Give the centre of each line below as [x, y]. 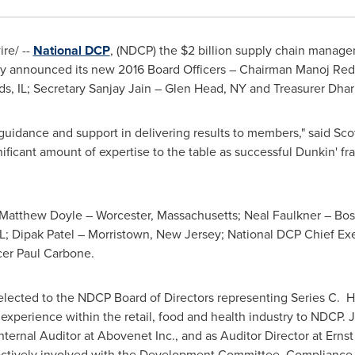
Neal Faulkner [282, 215]
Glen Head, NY [205, 88]
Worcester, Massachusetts [166, 215]
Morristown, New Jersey [154, 234]
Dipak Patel [43, 234]
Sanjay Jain [120, 88]
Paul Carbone [53, 253]
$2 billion [206, 50]
